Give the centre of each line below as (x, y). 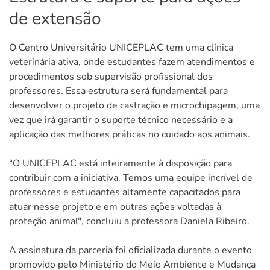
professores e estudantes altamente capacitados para (125, 192)
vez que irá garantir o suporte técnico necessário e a (121, 120)
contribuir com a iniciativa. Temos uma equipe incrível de (131, 177)
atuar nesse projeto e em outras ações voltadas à (115, 206)
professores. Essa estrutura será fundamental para (118, 91)
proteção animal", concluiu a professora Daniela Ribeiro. (129, 221)
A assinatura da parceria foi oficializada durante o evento (130, 250)
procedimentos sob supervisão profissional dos (111, 76)
